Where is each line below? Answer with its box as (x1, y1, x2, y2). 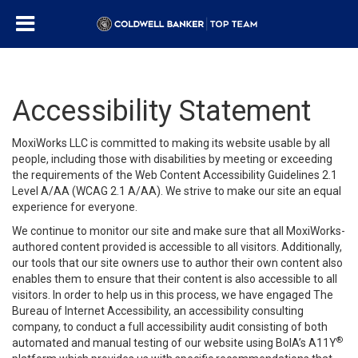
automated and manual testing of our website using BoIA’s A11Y (12, 336, 336, 349)
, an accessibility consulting (169, 304, 304, 317)
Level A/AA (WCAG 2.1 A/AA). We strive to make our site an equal (12, 185, 341, 197)
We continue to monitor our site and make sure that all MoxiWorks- (12, 225, 345, 237)
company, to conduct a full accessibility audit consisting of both (12, 320, 328, 333)
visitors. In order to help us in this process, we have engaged (12, 288, 313, 301)
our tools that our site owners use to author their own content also (12, 257, 343, 269)
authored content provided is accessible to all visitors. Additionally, (12, 241, 342, 253)
